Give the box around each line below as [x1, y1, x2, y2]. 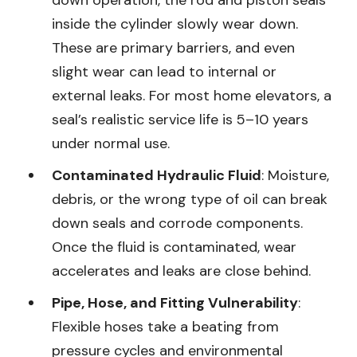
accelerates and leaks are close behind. [52, 261, 311, 280]
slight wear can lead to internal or [52, 61, 277, 81]
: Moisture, [261, 165, 329, 185]
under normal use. [52, 133, 170, 153]
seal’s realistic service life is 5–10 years [52, 109, 308, 129]
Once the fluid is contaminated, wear [52, 237, 296, 257]
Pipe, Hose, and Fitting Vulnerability [52, 292, 298, 312]
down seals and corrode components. [52, 213, 303, 233]
